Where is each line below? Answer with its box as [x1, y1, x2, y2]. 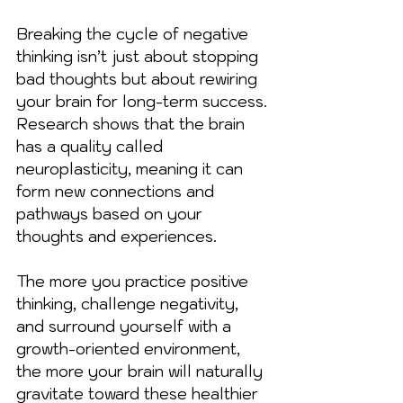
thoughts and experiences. [16, 226, 217, 246]
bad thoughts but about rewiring [16, 68, 262, 89]
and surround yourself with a [16, 316, 236, 336]
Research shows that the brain [16, 113, 249, 134]
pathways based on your [16, 203, 207, 224]
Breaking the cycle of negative [16, 23, 253, 44]
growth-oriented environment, [16, 338, 245, 359]
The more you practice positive [16, 271, 253, 291]
